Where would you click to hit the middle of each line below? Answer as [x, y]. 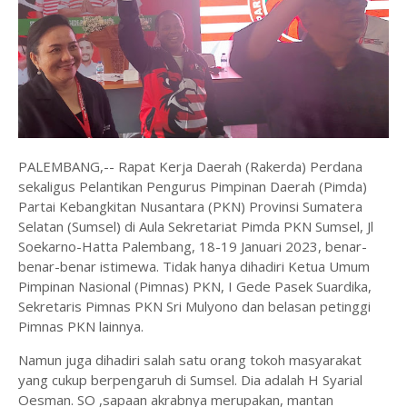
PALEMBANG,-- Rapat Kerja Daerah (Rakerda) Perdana [190, 167]
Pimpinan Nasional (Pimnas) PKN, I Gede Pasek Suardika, [195, 287]
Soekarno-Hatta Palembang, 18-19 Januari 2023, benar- [193, 247]
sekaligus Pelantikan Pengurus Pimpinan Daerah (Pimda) [193, 187]
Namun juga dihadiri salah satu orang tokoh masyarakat [190, 360]
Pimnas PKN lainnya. [81, 327]
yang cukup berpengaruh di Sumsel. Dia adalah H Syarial [190, 380]
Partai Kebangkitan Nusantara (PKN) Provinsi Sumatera [190, 207]
